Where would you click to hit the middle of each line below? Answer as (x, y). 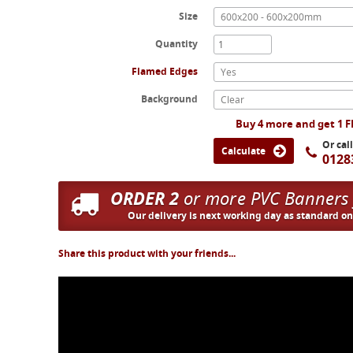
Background (170, 99)
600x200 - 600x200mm (271, 17)
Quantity (177, 44)
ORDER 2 (144, 198)
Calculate (245, 151)
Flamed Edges (165, 71)
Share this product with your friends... (147, 253)
